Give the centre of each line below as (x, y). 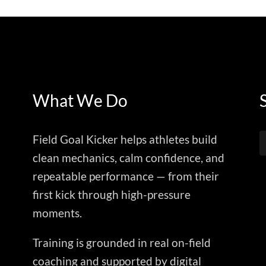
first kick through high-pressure (112, 194)
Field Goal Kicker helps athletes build (125, 139)
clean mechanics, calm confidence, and (129, 157)
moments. (58, 213)
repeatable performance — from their (126, 176)
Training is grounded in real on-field (122, 242)
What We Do (80, 100)
